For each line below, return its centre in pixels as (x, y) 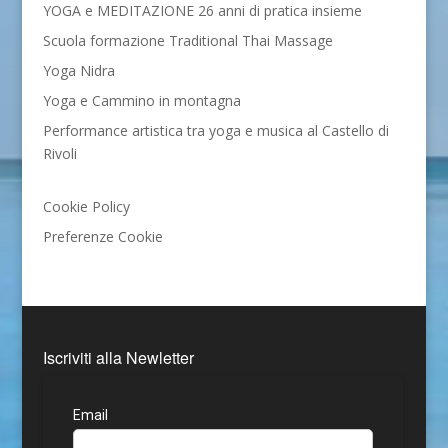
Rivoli (59, 154)
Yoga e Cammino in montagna (141, 101)
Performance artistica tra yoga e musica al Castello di (215, 131)
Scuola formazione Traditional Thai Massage (187, 41)
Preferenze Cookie (102, 237)
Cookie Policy (86, 207)
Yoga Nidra (78, 71)
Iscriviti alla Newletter (118, 357)
